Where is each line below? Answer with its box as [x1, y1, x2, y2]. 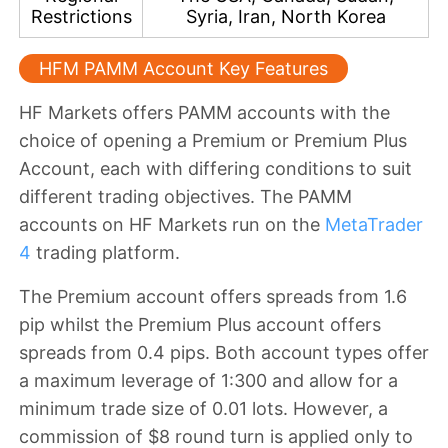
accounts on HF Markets [19, 214, 227, 236]
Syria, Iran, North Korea [185, 6, 386, 28]
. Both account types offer [205, 342, 429, 364]
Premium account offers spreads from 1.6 [57, 286, 407, 308]
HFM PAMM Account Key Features [39, 58, 328, 80]
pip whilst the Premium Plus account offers [19, 314, 381, 336]
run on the [227, 214, 325, 236]
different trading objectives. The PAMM [19, 186, 352, 208]
